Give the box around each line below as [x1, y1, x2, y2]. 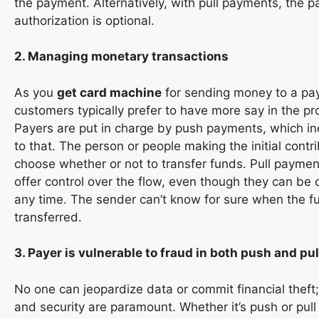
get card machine [57, 85, 162, 100]
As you [14, 85, 57, 100]
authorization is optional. [14, 13, 155, 28]
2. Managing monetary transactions [14, 49, 229, 64]
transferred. [14, 209, 82, 224]
